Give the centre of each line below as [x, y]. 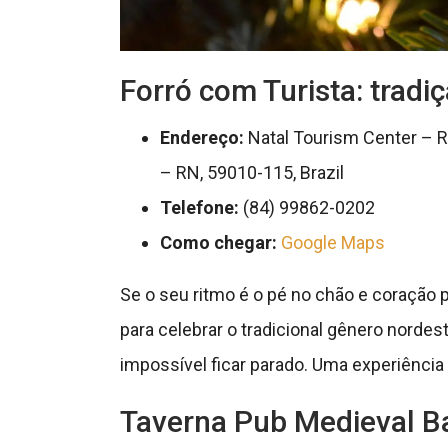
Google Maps [332, 242]
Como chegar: [218, 242]
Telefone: [199, 207]
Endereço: [201, 137]
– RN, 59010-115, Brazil [251, 172]
